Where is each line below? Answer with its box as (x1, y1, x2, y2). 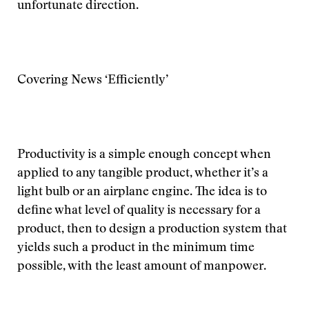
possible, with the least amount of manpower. (17, 261, 266, 273)
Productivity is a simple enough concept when (17, 149, 271, 161)
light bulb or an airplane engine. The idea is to (17, 186, 267, 199)
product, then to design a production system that (17, 223, 287, 236)
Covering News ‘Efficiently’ (17, 74, 168, 87)
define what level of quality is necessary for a (17, 205, 261, 217)
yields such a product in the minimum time (17, 242, 255, 255)
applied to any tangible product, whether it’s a (17, 168, 268, 180)
